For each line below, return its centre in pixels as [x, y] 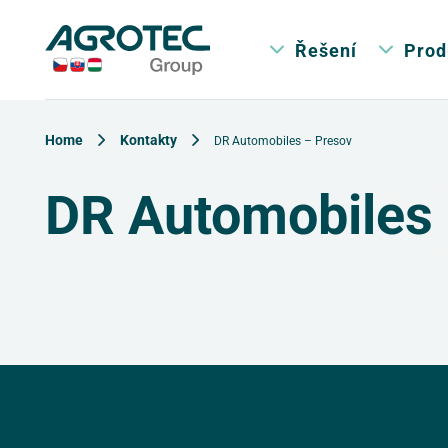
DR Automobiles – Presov [283, 140]
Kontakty [148, 139]
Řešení [326, 49]
